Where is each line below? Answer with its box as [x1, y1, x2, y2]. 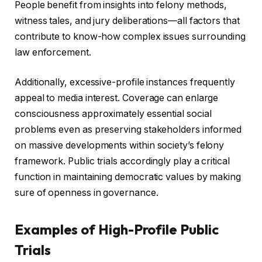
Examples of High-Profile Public [15, 220, 219, 239]
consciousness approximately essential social [15, 108, 212, 120]
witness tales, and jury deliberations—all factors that [15, 15, 240, 26]
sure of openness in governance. [15, 187, 158, 199]
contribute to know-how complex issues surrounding [15, 30, 246, 42]
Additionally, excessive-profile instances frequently [15, 77, 235, 88]
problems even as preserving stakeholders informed [15, 124, 242, 136]
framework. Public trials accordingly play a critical [15, 156, 230, 167]
